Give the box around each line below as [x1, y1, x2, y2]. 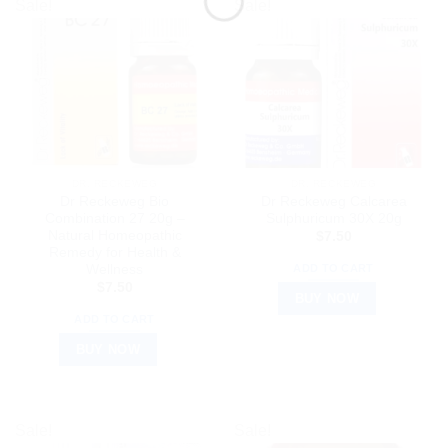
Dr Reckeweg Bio [60, 193, 169, 209]
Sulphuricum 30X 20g [265, 210, 402, 226]
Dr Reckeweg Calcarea [260, 193, 407, 209]
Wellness [86, 261, 143, 277]
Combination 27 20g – [44, 210, 185, 226]
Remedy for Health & [48, 244, 181, 260]
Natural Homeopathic [47, 227, 182, 243]
